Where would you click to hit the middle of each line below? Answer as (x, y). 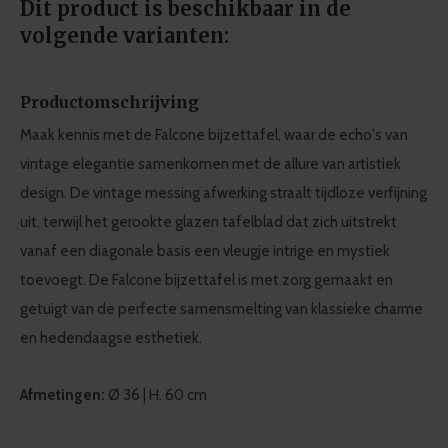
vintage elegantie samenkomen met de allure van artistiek (210, 164)
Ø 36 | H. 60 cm (156, 395)
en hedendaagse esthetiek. (111, 338)
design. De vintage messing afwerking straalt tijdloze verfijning (223, 193)
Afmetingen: (62, 395)
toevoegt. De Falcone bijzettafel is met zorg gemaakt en (206, 280)
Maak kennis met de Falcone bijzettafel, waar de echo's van (214, 135)
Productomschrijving (109, 102)
